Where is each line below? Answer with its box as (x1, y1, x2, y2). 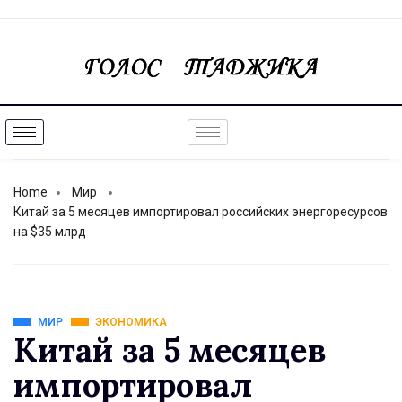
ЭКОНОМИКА (95, 316, 167, 329)
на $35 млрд (13, 224, 86, 240)
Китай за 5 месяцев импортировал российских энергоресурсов (13, 205, 388, 220)
